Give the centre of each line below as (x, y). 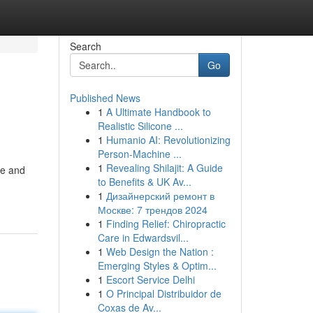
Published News (105, 98)
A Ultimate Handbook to (158, 112)
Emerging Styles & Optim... (157, 265)
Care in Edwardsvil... (143, 238)
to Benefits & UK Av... (144, 182)
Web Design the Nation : (160, 252)
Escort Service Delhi (150, 279)
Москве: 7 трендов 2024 (152, 210)
